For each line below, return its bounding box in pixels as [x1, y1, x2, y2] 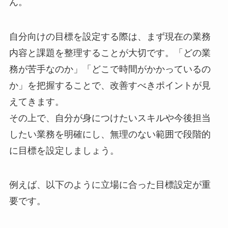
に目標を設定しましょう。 [9, 145, 119, 156]
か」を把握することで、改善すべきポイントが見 [9, 80, 211, 91]
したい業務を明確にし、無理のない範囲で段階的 [9, 129, 211, 139]
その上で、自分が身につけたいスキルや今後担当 [9, 112, 211, 123]
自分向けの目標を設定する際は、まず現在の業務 [9, 31, 211, 42]
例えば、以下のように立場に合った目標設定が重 [9, 180, 211, 190]
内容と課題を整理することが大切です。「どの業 [9, 47, 211, 58]
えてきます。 [9, 96, 64, 107]
